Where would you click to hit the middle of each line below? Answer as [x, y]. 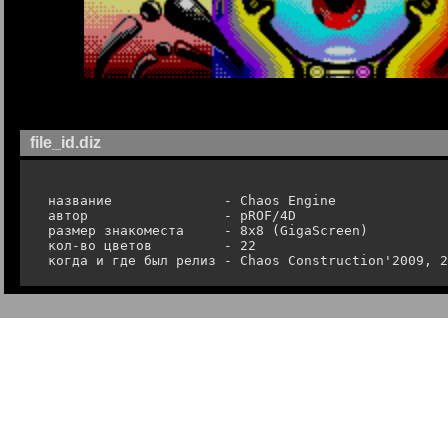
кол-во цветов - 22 [148, 245]
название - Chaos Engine [188, 200]
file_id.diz [65, 142]
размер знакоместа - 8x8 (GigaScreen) [204, 230]
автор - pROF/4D [168, 215]
